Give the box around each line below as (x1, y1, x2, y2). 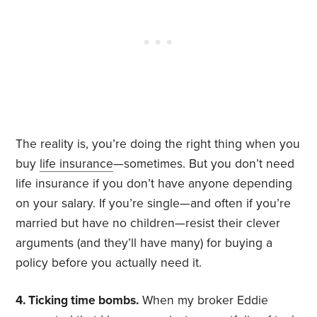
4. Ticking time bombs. (16, 293, 139, 309)
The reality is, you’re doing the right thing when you (16, 137, 301, 152)
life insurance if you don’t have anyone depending (16, 176, 293, 192)
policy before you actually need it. (16, 255, 202, 271)
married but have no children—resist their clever (16, 216, 281, 231)
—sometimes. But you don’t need (113, 156, 295, 172)
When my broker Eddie (142, 293, 269, 309)
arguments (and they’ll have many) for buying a (16, 236, 273, 251)
